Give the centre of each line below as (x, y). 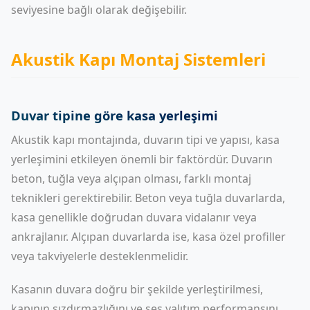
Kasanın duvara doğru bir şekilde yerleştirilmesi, (137, 289)
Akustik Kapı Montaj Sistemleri (138, 59)
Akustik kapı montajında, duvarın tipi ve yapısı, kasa (145, 140)
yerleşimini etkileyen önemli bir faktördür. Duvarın (142, 159)
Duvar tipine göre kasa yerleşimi (115, 115)
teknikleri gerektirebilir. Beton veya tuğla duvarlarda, (148, 198)
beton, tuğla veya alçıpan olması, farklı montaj (131, 179)
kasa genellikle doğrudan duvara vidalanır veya (134, 217)
